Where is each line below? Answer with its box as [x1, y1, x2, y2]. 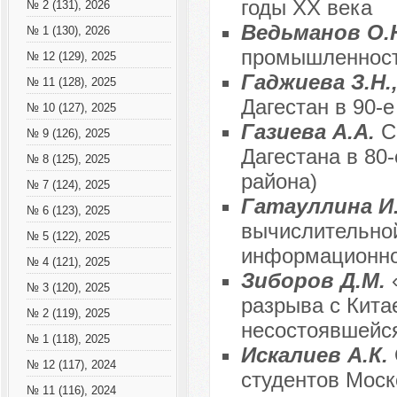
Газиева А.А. [240, 120, 381, 144]
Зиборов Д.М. [240, 269, 392, 293]
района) [240, 169, 317, 194]
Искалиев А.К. [240, 343, 394, 368]
